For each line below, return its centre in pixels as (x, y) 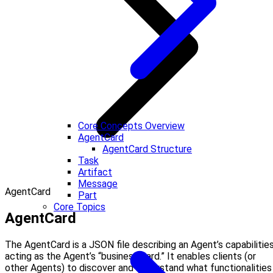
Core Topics (80, 207)
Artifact (95, 172)
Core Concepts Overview (131, 126)
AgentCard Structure (147, 149)
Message (98, 184)
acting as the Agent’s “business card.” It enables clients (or (130, 256)
